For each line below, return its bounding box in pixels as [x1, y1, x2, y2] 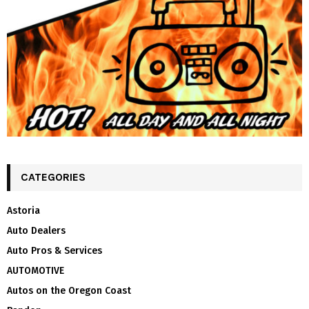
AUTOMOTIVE [7, 265, 64, 277]
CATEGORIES [21, 170, 86, 184]
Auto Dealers [7, 225, 66, 237]
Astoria [7, 205, 40, 217]
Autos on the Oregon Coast [7, 285, 131, 297]
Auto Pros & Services [7, 245, 102, 257]
